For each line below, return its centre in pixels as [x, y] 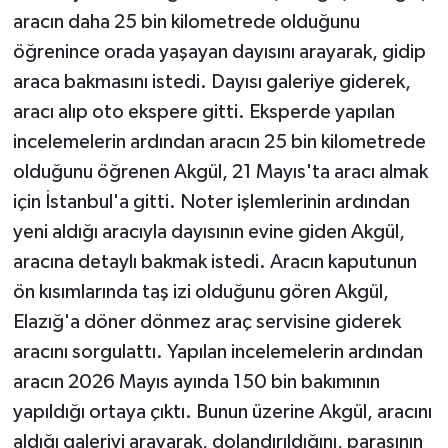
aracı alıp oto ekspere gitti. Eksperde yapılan [203, 112]
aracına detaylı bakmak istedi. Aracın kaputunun [214, 262]
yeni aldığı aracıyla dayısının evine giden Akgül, [208, 232]
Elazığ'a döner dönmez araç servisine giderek [206, 322]
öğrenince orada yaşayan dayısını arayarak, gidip [219, 52]
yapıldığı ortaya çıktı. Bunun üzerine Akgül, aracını [222, 412]
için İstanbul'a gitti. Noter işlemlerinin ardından [211, 202]
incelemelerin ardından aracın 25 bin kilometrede [219, 142]
